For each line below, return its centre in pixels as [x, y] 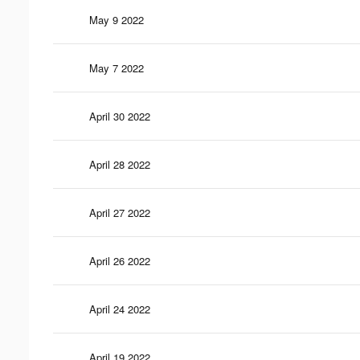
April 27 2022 [120, 212]
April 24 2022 [120, 309]
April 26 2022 [120, 260]
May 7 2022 [117, 67]
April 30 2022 [120, 116]
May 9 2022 [117, 19]
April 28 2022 [120, 164]
